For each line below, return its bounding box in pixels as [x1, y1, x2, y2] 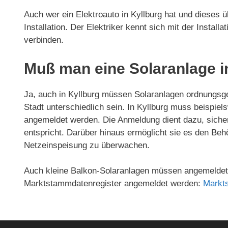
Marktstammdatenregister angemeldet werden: [24, 179, 203, 189]
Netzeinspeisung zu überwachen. [24, 140, 150, 150]
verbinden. [24, 35, 64, 45]
